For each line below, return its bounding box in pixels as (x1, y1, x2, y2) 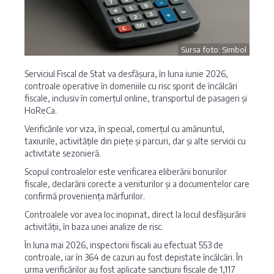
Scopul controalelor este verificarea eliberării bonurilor (24, 166, 227, 177)
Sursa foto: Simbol (181, 45, 246, 55)
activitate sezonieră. (24, 148, 101, 159)
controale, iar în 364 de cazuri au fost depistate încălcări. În (24, 252, 243, 263)
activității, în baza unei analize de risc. (24, 221, 163, 232)
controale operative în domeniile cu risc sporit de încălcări (24, 81, 237, 92)
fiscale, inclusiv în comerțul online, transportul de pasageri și (24, 93, 247, 104)
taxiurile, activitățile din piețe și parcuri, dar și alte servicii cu (24, 136, 246, 147)
